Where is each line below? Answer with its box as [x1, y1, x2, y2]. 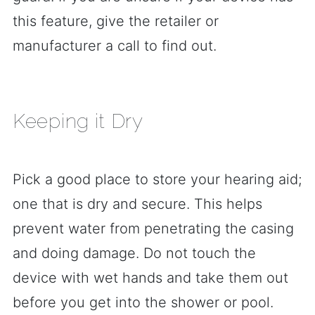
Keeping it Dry [13, 110, 143, 133]
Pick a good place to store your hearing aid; [13, 171, 302, 188]
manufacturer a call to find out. [13, 37, 217, 54]
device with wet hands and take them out [13, 269, 288, 286]
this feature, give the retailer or [13, 13, 219, 30]
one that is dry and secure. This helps [13, 195, 262, 212]
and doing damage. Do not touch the [13, 245, 256, 262]
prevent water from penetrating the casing [13, 220, 294, 237]
